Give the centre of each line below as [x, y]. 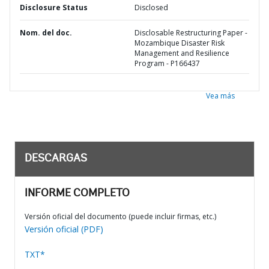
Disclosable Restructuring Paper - [191, 33]
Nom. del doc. [46, 33]
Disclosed [151, 8]
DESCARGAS [56, 159]
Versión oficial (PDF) [64, 229]
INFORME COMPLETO [77, 194]
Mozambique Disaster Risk [180, 43]
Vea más [220, 96]
